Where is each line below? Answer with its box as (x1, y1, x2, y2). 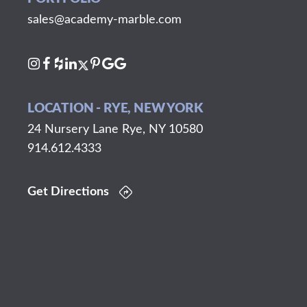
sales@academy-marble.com (27, 13, 182, 26)
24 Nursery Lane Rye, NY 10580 (27, 123, 203, 136)
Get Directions (27, 185, 109, 198)
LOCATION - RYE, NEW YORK (27, 101, 203, 115)
